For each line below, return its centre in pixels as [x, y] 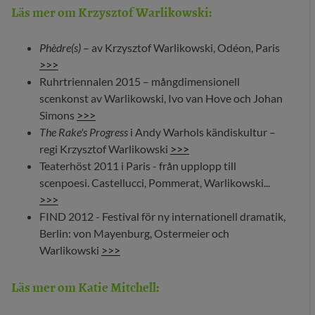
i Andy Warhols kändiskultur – [202, 132]
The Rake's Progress [84, 132]
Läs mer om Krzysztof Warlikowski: [112, 12]
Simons [58, 115]
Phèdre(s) [60, 48]
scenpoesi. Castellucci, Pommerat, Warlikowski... [155, 183]
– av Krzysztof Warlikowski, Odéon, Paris [180, 48]
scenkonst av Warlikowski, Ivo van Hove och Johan [161, 98]
